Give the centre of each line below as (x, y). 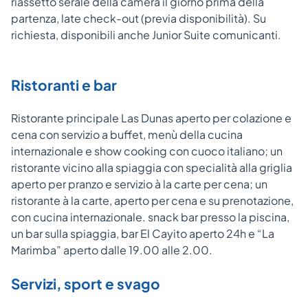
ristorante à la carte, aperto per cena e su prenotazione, (152, 200)
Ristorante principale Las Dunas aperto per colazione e (151, 118)
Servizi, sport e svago (86, 283)
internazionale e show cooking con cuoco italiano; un (147, 151)
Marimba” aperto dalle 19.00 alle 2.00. (112, 250)
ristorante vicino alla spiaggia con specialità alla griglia (152, 167)
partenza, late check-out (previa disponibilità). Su (139, 18)
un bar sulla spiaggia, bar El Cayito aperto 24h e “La (143, 233)
